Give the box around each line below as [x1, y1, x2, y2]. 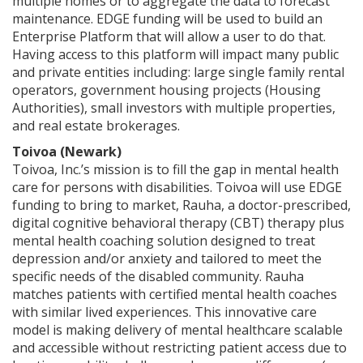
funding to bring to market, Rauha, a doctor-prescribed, [12, 195, 351, 214]
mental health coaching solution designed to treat [12, 231, 315, 250]
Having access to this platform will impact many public [12, 45, 339, 63]
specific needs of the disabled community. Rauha [12, 267, 304, 285]
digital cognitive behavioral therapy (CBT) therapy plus [12, 213, 344, 232]
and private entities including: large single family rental [12, 62, 344, 81]
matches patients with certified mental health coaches [12, 284, 337, 303]
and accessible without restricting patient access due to [12, 338, 347, 357]
